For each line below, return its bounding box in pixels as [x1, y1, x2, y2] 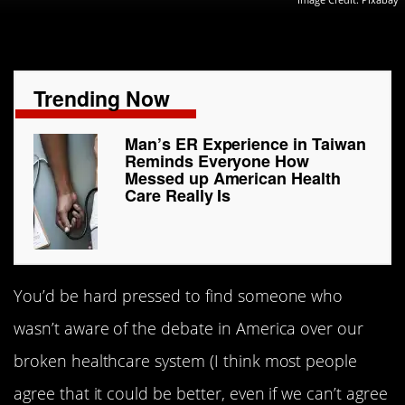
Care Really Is [125, 184, 231, 208]
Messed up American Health [125, 166, 341, 191]
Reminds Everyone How [125, 149, 310, 174]
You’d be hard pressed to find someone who [14, 285, 344, 307]
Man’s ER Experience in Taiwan [125, 132, 366, 156]
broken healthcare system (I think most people [14, 350, 358, 372]
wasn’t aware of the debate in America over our [14, 317, 364, 340]
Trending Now [33, 83, 170, 114]
